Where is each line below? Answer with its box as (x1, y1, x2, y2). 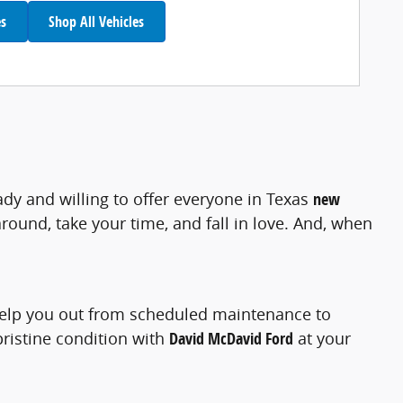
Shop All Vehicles (49, 11, 145, 31)
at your (293, 327, 351, 350)
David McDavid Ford (169, 327, 293, 351)
